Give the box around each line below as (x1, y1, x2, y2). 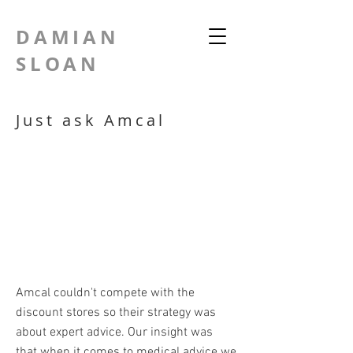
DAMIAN (16, 24, 120, 50)
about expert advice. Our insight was (16, 325, 213, 340)
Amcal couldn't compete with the (16, 285, 195, 301)
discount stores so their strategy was (16, 305, 216, 321)
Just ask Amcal (16, 110, 165, 131)
